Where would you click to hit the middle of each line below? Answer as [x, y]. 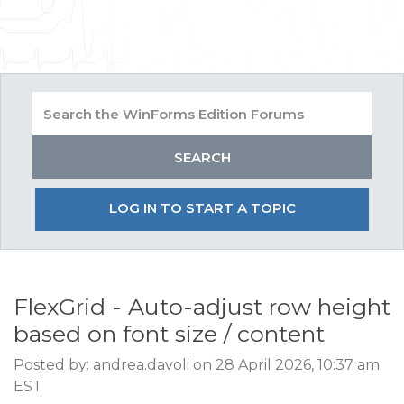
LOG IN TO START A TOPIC [202, 208]
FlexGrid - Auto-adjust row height [202, 307]
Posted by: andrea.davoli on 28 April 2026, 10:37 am [197, 365]
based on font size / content [169, 334]
